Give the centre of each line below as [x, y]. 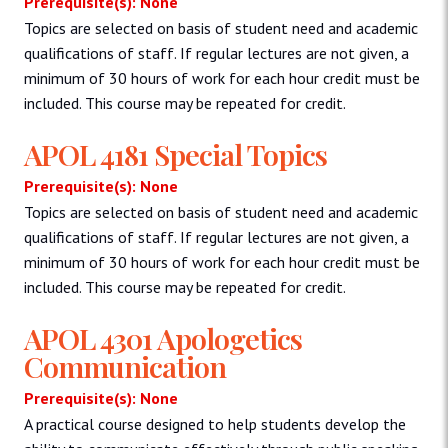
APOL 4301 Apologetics [163, 338]
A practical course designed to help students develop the [215, 424]
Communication [125, 366]
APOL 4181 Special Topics [175, 154]
